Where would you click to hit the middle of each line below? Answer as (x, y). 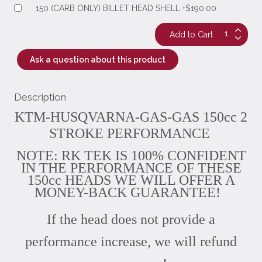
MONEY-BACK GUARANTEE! (131, 192)
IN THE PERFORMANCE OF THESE (131, 168)
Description (40, 97)
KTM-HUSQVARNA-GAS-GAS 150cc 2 (131, 117)
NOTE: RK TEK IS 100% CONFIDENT (131, 155)
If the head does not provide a (131, 219)
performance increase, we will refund (131, 241)
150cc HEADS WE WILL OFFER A (131, 180)
